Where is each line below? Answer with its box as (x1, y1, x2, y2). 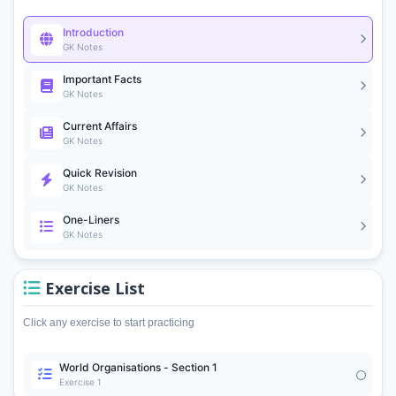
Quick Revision (62, 166, 137, 180)
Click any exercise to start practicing (23, 316, 194, 329)
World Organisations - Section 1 (58, 361, 217, 375)
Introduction (62, 26, 124, 40)
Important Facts (62, 72, 141, 87)
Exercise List (41, 278, 145, 300)
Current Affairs (62, 119, 137, 133)
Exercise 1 (58, 377, 101, 388)
